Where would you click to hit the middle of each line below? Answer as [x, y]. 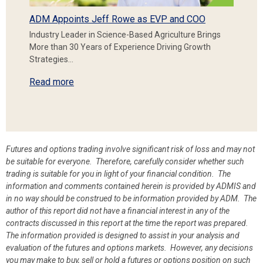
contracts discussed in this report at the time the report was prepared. [128, 223]
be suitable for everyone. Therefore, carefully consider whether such [125, 161]
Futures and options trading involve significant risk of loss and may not [130, 149]
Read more [52, 82]
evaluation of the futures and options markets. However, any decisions [129, 247]
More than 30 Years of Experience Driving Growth [120, 47]
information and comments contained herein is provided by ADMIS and [131, 186]
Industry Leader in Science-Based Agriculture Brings [125, 34]
